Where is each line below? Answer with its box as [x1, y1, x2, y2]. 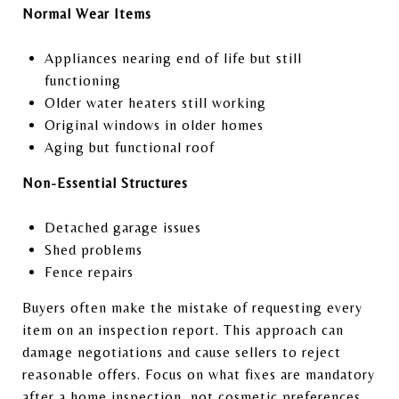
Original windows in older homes [44, 116, 264, 134]
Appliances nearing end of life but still [44, 49, 302, 67]
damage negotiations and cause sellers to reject [22, 343, 341, 361]
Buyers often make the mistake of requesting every [22, 298, 362, 316]
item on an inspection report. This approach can [22, 321, 344, 338]
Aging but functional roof [44, 138, 215, 156]
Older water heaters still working [44, 94, 266, 111]
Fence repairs [44, 263, 134, 281]
